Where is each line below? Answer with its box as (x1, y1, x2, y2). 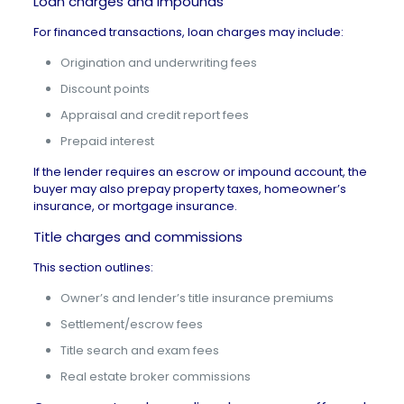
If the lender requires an (32, 163, 176, 180)
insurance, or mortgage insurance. (32, 197, 237, 215)
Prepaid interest (60, 133, 154, 150)
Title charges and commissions (32, 227, 243, 246)
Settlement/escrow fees (60, 316, 203, 333)
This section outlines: (32, 259, 153, 276)
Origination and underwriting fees (60, 54, 257, 71)
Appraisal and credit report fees (60, 106, 249, 124)
